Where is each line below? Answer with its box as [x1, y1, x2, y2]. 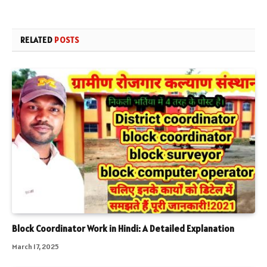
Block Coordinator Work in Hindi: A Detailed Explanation [12, 222, 234, 234]
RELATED [20, 34, 55, 45]
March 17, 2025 [12, 241, 59, 251]
